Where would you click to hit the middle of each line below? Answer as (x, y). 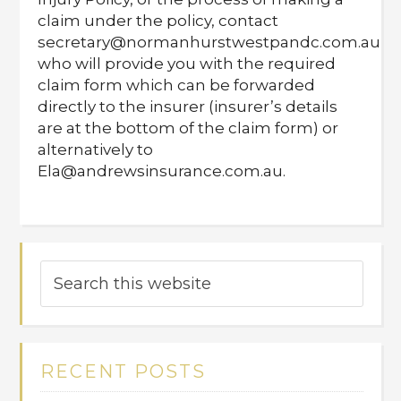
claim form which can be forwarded (177, 85)
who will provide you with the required (187, 64)
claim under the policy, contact (158, 21)
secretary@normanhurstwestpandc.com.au (209, 42)
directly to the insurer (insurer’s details (188, 107)
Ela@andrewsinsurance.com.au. (164, 171)
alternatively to (96, 149)
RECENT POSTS (124, 371)
